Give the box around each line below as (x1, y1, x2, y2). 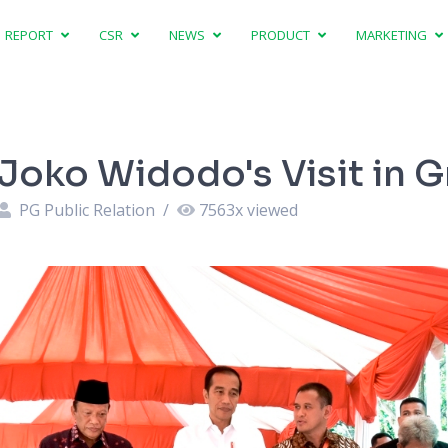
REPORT (5, 25, 57, 44)
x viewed (234, 199, 298, 221)
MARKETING (356, 25, 431, 44)
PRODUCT (251, 25, 314, 44)
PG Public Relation (14, 199, 159, 221)
